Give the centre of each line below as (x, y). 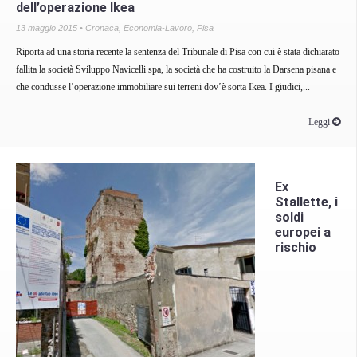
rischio (296, 247)
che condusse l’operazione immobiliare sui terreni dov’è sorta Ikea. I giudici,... (163, 86)
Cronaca (102, 27)
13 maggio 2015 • (51, 27)
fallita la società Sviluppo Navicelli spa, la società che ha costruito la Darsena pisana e (176, 69)
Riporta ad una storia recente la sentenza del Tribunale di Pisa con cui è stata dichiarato (178, 51)
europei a (303, 232)
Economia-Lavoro (158, 27)
